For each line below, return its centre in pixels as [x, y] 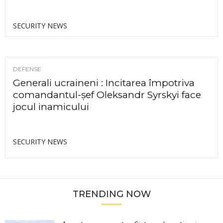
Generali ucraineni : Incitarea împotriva [104, 83]
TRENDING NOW [111, 194]
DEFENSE [27, 69]
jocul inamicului [51, 107]
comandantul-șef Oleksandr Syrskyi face [107, 95]
